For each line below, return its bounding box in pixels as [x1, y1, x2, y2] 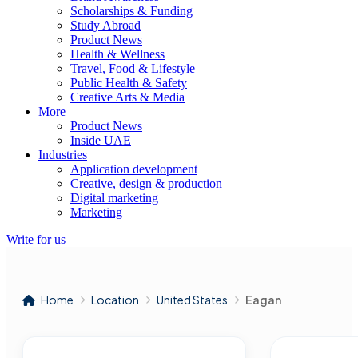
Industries [38, 148, 87, 161]
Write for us [6, 233, 66, 246]
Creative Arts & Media [70, 90, 185, 104]
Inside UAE [70, 133, 131, 147]
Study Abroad [70, 18, 141, 32]
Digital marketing [70, 191, 158, 205]
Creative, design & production [70, 177, 222, 190]
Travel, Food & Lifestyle [70, 62, 195, 75]
